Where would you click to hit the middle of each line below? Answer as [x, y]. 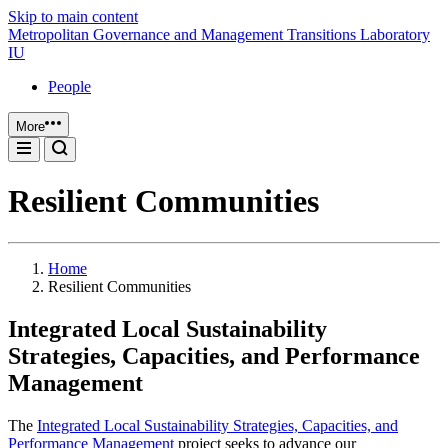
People [69, 86]
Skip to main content [73, 16]
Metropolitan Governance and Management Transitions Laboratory [219, 34]
